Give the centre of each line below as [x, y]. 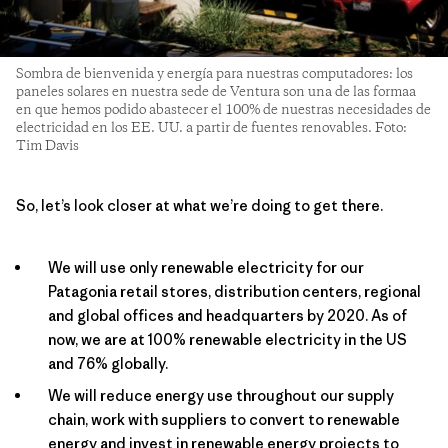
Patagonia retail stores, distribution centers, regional [234, 291]
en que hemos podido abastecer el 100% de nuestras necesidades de [223, 109]
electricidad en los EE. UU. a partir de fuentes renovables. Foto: [211, 127]
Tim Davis [47, 145]
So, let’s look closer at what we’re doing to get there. [199, 205]
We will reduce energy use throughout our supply [221, 395]
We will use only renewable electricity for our [206, 267]
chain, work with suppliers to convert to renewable [224, 419]
